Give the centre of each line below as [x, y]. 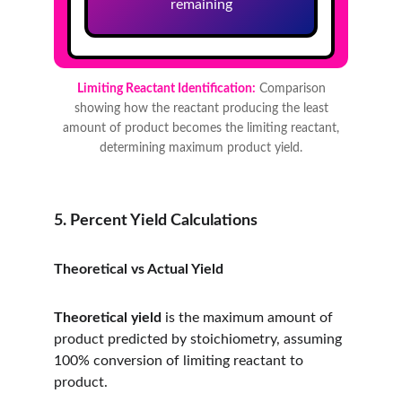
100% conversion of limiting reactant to [180, 361]
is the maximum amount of [249, 318]
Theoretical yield [108, 318]
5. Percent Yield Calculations [156, 221]
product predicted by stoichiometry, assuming [200, 339]
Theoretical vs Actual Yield [139, 269]
